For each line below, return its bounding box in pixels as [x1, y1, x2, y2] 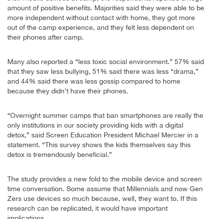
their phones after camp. [7, 33, 84, 41]
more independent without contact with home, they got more [7, 13, 195, 22]
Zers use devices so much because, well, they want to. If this [7, 194, 197, 202]
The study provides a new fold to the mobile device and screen [7, 175, 202, 183]
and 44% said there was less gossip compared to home [7, 77, 180, 85]
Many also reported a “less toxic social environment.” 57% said [7, 57, 204, 66]
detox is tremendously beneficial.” [7, 150, 112, 158]
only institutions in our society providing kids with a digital [7, 121, 183, 129]
